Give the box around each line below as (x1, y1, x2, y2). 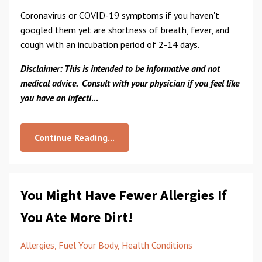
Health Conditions (122, 239, 192, 251)
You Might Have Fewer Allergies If (20, 186, 227, 204)
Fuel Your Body (58, 239, 118, 251)
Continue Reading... (35, 132, 115, 143)
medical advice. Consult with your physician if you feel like (20, 77, 239, 89)
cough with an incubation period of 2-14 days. (20, 39, 201, 50)
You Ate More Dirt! (20, 208, 133, 226)
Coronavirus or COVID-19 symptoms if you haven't (20, 9, 219, 21)
